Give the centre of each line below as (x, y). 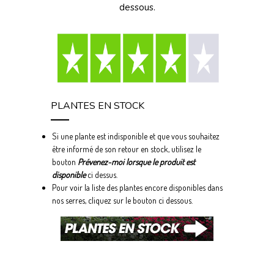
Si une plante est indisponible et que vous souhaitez (136, 136)
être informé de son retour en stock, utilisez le (127, 149)
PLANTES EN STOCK (98, 106)
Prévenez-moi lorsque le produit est (137, 162)
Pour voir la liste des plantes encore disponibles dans (138, 187)
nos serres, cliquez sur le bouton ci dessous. (123, 200)
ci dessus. (102, 175)
